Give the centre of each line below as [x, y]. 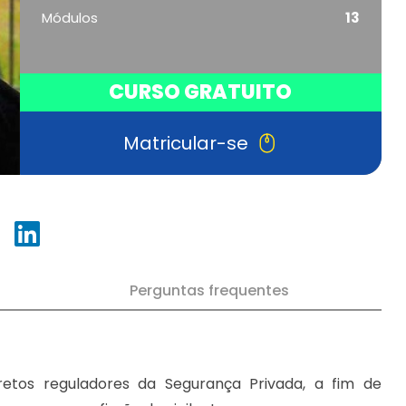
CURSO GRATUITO [201, 92]
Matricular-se [185, 143]
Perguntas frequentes [209, 290]
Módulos [69, 17]
